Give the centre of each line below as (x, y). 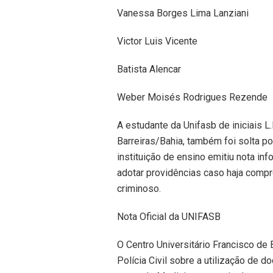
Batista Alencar (149, 69)
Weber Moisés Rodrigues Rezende (192, 97)
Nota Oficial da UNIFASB (169, 217)
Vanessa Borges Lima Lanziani (183, 13)
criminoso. (139, 189)
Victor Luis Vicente (157, 41)
